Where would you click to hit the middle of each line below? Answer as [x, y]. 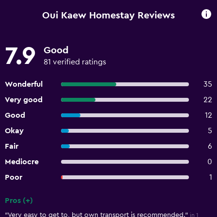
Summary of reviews [46, 209]
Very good [24, 100]
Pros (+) [19, 201]
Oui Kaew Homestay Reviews [108, 15]
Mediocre [22, 162]
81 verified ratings [75, 62]
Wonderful [24, 84]
